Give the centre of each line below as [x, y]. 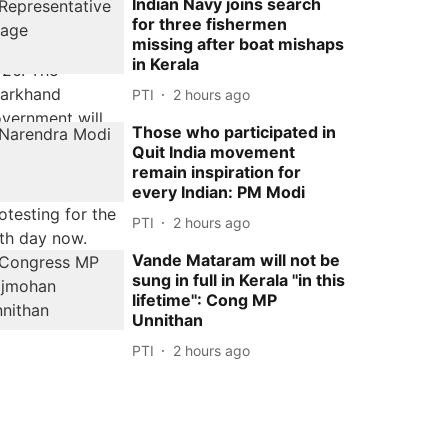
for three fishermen [210, 24]
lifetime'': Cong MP [205, 300]
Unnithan [168, 320]
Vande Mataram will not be [236, 260]
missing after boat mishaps [238, 44]
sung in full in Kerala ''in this [239, 280]
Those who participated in [234, 132]
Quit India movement [214, 152]
